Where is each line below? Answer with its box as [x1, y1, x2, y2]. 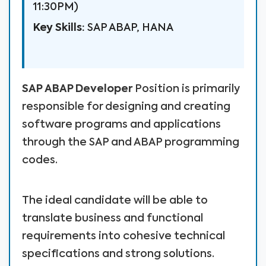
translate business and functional [22, 213, 203, 224]
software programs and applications [22, 119, 221, 130]
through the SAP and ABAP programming [22, 137, 239, 148]
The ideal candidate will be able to [22, 195, 208, 206]
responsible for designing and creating [22, 102, 230, 112]
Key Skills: [33, 23, 85, 33]
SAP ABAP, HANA [85, 23, 173, 33]
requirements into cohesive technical [22, 231, 225, 242]
